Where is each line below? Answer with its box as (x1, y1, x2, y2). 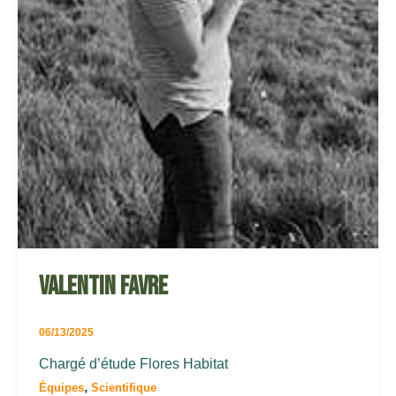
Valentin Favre (39, 270, 168, 302)
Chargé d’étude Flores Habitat (39, 355, 228, 371)
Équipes (39, 380, 84, 394)
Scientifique (91, 380, 156, 394)
